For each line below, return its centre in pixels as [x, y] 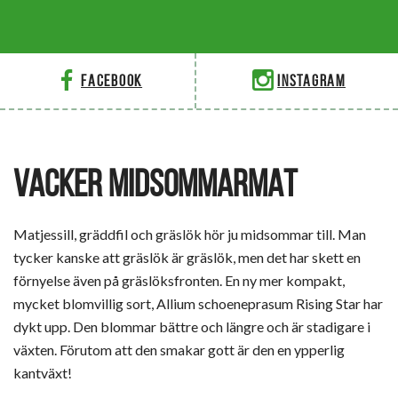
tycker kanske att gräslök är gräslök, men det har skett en [187, 258]
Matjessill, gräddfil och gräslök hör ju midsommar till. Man [190, 235]
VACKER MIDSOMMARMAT [155, 184]
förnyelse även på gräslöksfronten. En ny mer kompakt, [179, 281]
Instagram [311, 81]
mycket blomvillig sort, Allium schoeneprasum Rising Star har [198, 304]
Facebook [112, 81]
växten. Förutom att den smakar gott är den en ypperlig [179, 350]
